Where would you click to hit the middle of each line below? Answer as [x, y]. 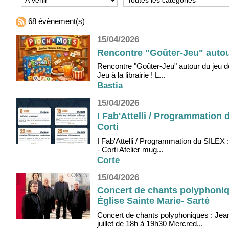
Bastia [110, 86]
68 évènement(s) [55, 21]
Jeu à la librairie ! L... [131, 75]
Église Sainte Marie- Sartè [153, 201]
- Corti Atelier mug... [130, 149]
